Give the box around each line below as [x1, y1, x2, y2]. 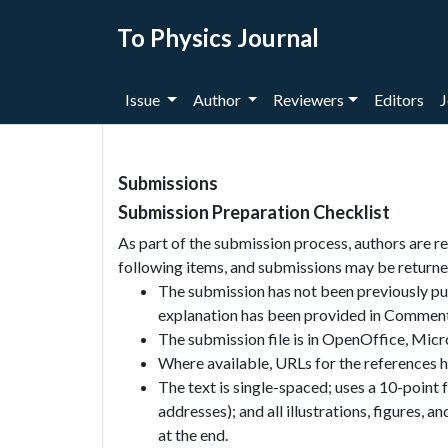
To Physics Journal [117, 23, 319, 52]
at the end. [158, 425, 228, 444]
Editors [374, 90, 425, 109]
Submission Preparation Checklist [118, 201, 390, 223]
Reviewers [273, 90, 345, 109]
